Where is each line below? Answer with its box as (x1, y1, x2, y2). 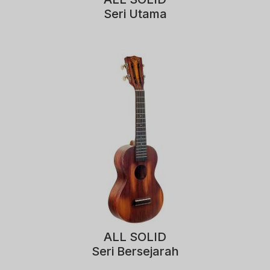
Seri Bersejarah (91, 243, 179, 259)
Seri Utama (103, 6, 167, 21)
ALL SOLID (104, 229, 166, 244)
